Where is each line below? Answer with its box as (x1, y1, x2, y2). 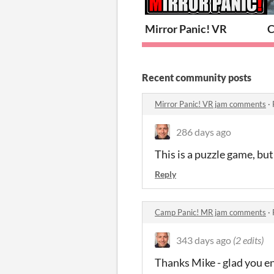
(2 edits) (233, 234, 264, 246)
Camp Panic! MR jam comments (155, 207, 266, 217)
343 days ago (176, 234, 231, 246)
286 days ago (176, 125, 231, 138)
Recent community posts (142, 71, 251, 83)
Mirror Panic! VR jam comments (155, 98, 266, 109)
